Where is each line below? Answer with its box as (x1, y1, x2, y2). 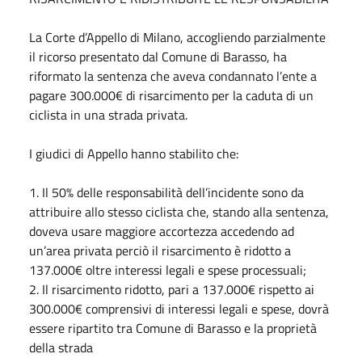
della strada (29, 337, 93, 357)
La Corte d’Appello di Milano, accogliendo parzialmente (29, 27, 326, 47)
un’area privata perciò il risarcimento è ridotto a (29, 240, 291, 260)
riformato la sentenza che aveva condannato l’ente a (29, 65, 317, 86)
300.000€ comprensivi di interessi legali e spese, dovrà (29, 298, 329, 318)
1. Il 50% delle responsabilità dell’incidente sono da (29, 182, 304, 202)
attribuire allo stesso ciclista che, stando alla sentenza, (29, 201, 329, 221)
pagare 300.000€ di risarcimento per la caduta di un (29, 85, 314, 105)
